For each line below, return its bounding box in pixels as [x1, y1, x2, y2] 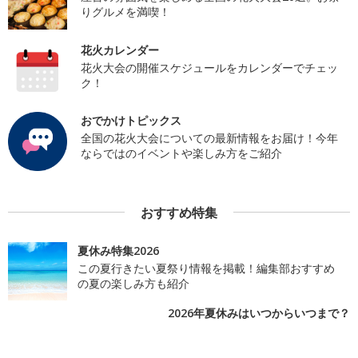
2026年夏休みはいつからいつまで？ [168, 305, 350, 321]
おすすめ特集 [141, 203, 217, 221]
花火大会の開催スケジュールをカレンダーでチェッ [80, 59, 338, 75]
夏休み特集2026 [77, 242, 159, 258]
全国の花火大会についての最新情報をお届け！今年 [80, 130, 338, 146]
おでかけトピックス [80, 113, 181, 129]
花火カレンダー [80, 42, 159, 58]
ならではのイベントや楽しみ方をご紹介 [80, 145, 282, 161]
